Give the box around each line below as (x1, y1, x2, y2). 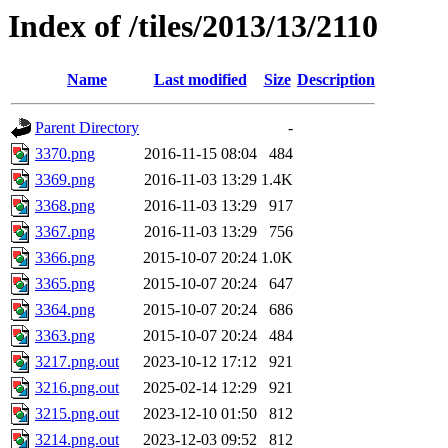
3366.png (35, 249, 95, 267)
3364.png (35, 301, 95, 319)
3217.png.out (35, 353, 119, 371)
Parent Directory (35, 119, 139, 137)
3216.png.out (35, 379, 119, 397)
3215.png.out (35, 405, 119, 423)
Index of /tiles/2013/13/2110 (8, 8, 378, 44)
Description (297, 71, 375, 89)
